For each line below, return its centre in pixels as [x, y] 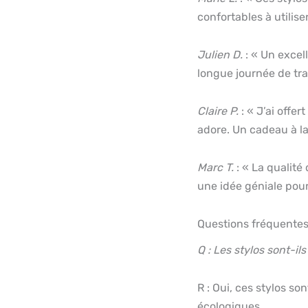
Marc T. [216, 167]
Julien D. [220, 54]
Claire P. [218, 111]
